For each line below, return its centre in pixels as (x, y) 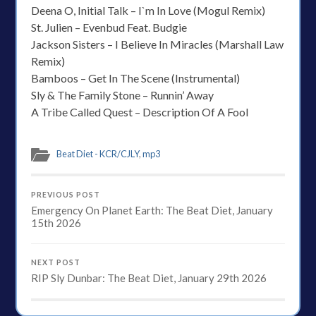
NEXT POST (56, 262)
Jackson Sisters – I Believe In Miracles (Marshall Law (158, 44)
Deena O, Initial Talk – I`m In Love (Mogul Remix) (148, 10)
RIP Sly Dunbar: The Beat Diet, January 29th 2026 (149, 278)
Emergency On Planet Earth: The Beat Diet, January (152, 210)
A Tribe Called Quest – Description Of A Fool (140, 112)
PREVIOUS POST (66, 195)
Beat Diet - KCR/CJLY (98, 154)
